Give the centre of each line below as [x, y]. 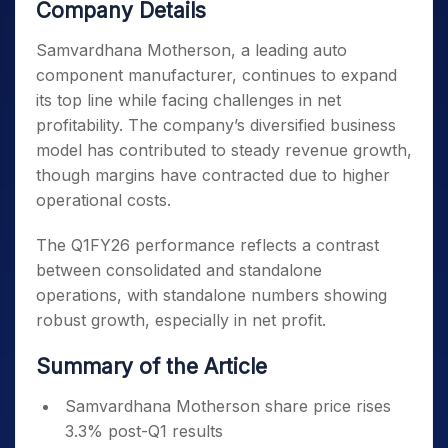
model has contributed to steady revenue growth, [224, 150]
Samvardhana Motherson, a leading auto [191, 50]
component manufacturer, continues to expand [216, 75]
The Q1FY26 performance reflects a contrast [207, 245]
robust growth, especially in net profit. [181, 320]
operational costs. [103, 200]
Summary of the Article [151, 366]
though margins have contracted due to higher [213, 175]
